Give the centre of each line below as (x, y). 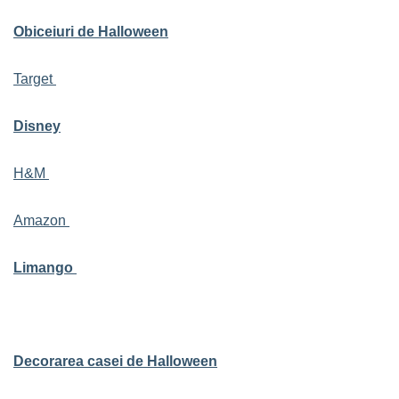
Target (35, 79)
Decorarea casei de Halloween (115, 361)
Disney (37, 126)
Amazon (41, 220)
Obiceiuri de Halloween (91, 32)
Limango (45, 268)
